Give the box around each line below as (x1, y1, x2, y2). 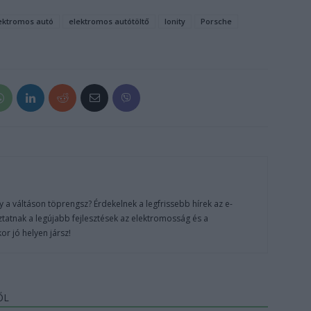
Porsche (201, 16, 232, 26)
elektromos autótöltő (69, 16, 149, 26)
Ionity (165, 16, 185, 26)
